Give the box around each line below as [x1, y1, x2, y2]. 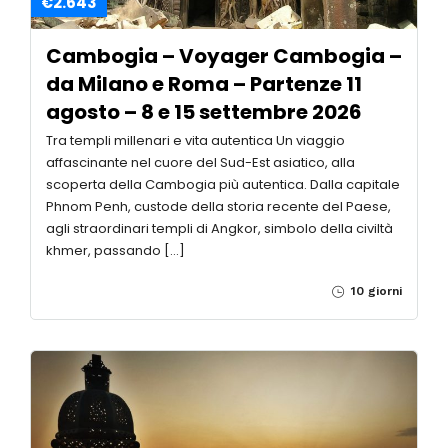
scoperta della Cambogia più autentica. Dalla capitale [46, 175, 400, 195]
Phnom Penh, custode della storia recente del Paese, [46, 197, 391, 217]
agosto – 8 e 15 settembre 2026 [46, 98, 362, 127]
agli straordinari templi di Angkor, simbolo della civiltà [46, 219, 393, 239]
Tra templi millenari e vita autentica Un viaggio [46, 131, 345, 151]
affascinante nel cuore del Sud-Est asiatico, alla [46, 153, 355, 173]
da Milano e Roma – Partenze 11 [46, 70, 362, 99]
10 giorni [347, 284, 402, 299]
